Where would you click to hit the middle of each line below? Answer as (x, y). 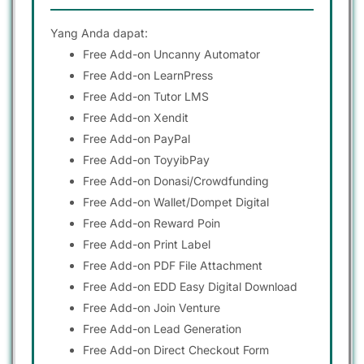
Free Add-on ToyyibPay (146, 160)
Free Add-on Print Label (147, 245)
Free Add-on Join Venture (152, 308)
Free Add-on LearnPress (148, 76)
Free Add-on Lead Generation (162, 329)
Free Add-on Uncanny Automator (171, 54)
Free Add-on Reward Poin (152, 223)
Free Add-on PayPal (136, 139)
